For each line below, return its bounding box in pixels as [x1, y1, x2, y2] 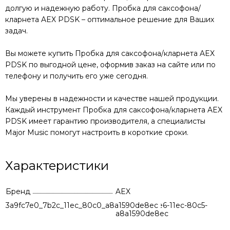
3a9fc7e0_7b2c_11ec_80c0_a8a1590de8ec [6, 201, 158, 210]
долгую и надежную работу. [5, 4, 112, 13]
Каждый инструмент [5, 105, 83, 114]
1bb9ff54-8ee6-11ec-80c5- [116, 201, 207, 210]
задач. [5, 26, 28, 35]
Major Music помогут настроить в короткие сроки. [5, 128, 188, 137]
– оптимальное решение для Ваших [80, 15, 214, 24]
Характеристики [5, 158, 109, 173]
